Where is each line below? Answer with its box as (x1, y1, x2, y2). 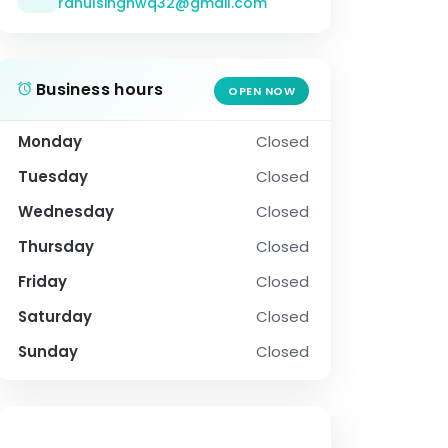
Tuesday (18, 166, 88, 188)
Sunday (18, 341, 78, 363)
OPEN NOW (228, 83, 295, 100)
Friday (18, 271, 67, 293)
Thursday (18, 236, 94, 258)
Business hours (31, 78, 164, 102)
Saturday (18, 306, 92, 328)
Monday (18, 131, 82, 153)
